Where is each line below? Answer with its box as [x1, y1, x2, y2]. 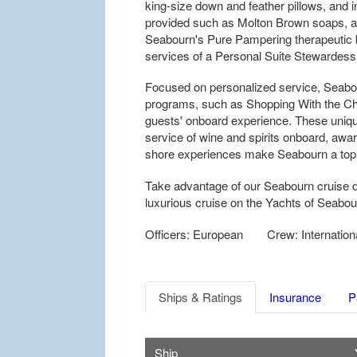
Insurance [269, 288, 321, 305]
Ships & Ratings [159, 288, 242, 305]
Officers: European [145, 225, 243, 242]
